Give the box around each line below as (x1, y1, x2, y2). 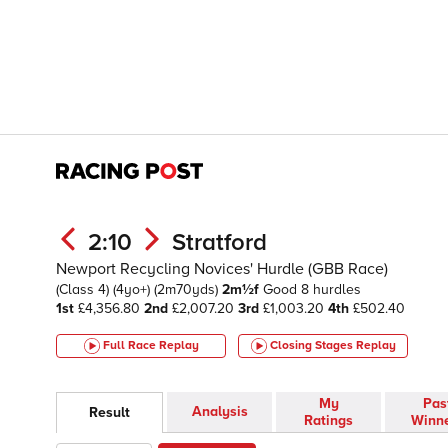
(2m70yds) (154, 281, 222, 298)
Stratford (172, 228, 267, 257)
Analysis (191, 403, 248, 421)
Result (89, 404, 130, 422)
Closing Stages (269, 338, 356, 353)
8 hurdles (301, 281, 361, 298)
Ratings (304, 412, 353, 430)
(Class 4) (56, 281, 113, 298)
